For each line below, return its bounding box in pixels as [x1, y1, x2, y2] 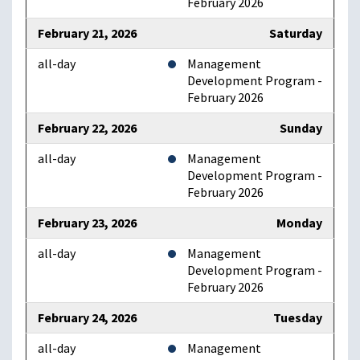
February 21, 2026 [38, 25, 137, 43]
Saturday [269, 25, 322, 43]
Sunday [280, 120, 322, 137]
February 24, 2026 [38, 309, 137, 327]
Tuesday [273, 309, 322, 327]
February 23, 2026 [38, 215, 137, 232]
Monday [276, 215, 322, 232]
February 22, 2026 [38, 120, 137, 137]
